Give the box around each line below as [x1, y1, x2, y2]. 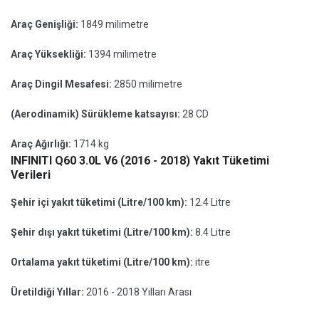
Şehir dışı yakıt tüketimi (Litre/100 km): [11, 226, 195, 238]
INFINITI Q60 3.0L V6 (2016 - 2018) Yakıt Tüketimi [11, 154, 269, 167]
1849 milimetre [80, 19, 149, 30]
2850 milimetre [114, 78, 182, 90]
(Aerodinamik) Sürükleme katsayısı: [11, 108, 182, 120]
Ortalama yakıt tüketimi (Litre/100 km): [11, 256, 195, 268]
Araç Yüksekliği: [11, 48, 88, 60]
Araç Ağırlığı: [11, 138, 73, 150]
